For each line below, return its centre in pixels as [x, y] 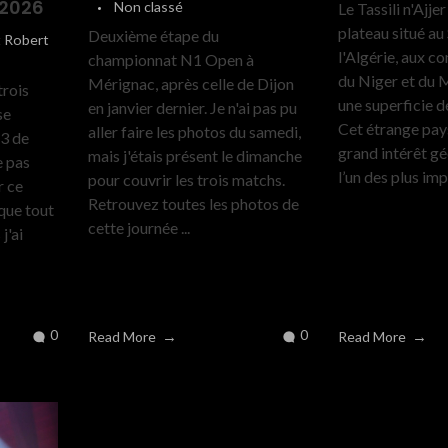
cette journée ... [138, 228]
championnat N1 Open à [170, 60]
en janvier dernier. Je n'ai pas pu [192, 108]
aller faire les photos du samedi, [194, 132]
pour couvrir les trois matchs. [186, 180]
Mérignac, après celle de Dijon [190, 84]
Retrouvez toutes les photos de [193, 204]
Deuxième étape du [153, 36]
